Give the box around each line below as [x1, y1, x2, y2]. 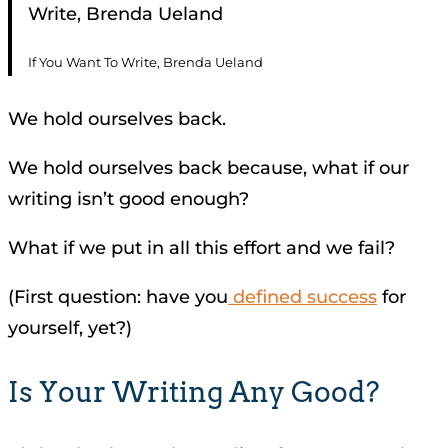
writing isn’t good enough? [8, 188, 249, 211]
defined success [228, 286, 377, 309]
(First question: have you [8, 286, 228, 309]
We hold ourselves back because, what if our [8, 157, 409, 180]
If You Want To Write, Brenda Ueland [28, 54, 263, 71]
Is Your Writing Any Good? [8, 374, 380, 409]
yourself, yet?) [8, 317, 132, 340]
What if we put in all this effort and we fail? [8, 237, 395, 260]
